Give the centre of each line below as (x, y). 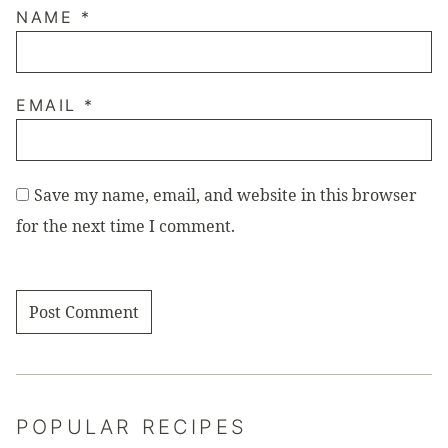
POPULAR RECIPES (131, 426)
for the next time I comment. (125, 225)
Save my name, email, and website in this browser (225, 194)
